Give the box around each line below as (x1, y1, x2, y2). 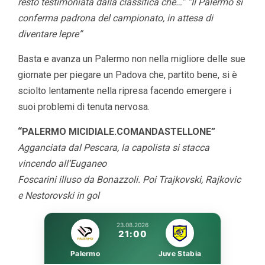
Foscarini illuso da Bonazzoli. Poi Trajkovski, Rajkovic (18, 173, 241, 185)
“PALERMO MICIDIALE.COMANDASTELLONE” (18, 125, 215, 137)
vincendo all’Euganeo (18, 157, 106, 169)
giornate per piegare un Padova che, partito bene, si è (18, 69, 237, 80)
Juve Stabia (158, 248, 202, 258)
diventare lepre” (18, 28, 82, 40)
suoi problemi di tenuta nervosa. (18, 101, 150, 112)
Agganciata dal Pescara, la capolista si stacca (18, 141, 209, 153)
